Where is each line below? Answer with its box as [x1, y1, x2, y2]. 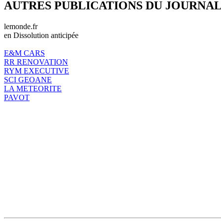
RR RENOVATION [4, 57, 68, 66]
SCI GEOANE [4, 75, 52, 84]
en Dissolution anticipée [4, 31, 78, 39]
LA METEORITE [4, 84, 62, 93]
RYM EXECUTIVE [4, 66, 69, 75]
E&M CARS [4, 48, 45, 57]
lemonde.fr [4, 22, 37, 31]
